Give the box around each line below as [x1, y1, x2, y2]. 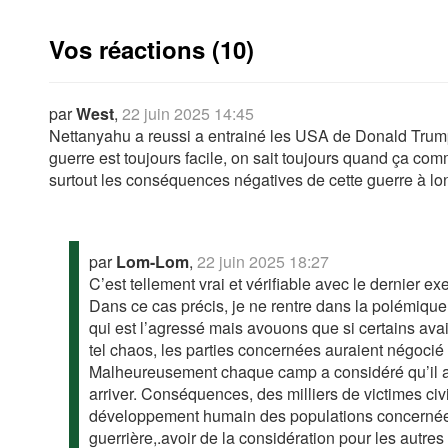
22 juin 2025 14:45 [121, 102, 254, 126]
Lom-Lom [115, 250, 189, 274]
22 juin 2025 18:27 [196, 250, 329, 274]
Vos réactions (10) [48, 32, 254, 67]
